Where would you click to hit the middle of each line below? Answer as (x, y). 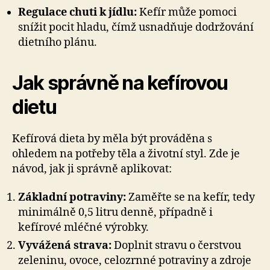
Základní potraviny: (72, 197)
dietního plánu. (58, 42)
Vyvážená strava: (65, 246)
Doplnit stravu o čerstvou (176, 246)
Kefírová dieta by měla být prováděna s (112, 139)
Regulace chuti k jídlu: (77, 12)
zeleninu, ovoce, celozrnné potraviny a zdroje (135, 261)
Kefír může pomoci (187, 12)
